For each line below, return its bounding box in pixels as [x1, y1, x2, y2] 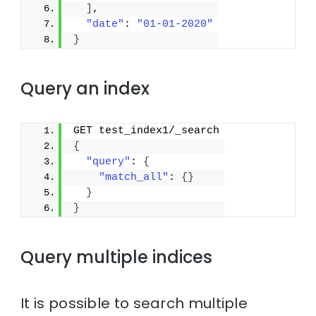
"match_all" [99, 171, 169, 183]
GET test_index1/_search [73, 124, 220, 137]
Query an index [20, 76, 150, 100]
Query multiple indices [20, 245, 213, 269]
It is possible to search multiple [20, 293, 248, 313]
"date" [86, 18, 125, 30]
